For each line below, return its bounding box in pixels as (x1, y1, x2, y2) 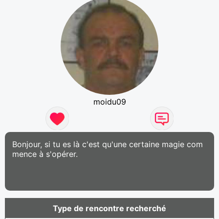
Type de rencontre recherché (53, 203, 166, 213)
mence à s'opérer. (12, 149, 78, 159)
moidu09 (93, 96, 126, 107)
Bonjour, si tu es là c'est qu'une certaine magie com (12, 139, 203, 149)
